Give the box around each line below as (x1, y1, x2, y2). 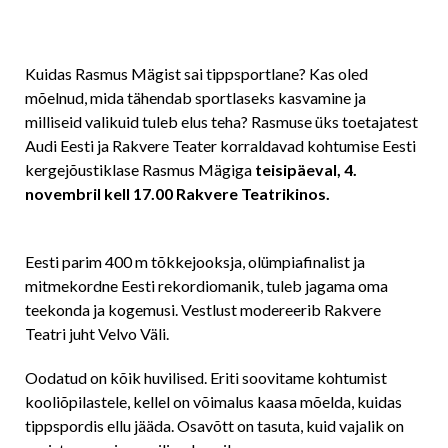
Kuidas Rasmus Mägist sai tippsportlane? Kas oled (25, 64, 368, 83)
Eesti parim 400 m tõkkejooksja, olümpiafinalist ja (25, 252, 365, 271)
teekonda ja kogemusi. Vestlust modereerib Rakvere (25, 300, 381, 319)
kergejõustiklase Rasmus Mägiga (25, 160, 252, 179)
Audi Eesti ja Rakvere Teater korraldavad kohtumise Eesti (25, 136, 416, 155)
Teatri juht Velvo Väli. (25, 324, 169, 343)
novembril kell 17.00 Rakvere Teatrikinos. (25, 184, 333, 203)
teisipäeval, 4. (252, 160, 357, 179)
